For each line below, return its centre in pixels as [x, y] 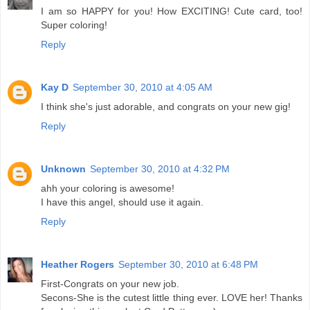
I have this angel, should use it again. [122, 202]
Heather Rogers [77, 265]
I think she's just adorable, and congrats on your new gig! [166, 107]
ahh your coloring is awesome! [108, 189]
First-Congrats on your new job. [110, 284]
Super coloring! [74, 25]
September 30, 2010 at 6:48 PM [188, 265]
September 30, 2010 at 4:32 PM [160, 169]
